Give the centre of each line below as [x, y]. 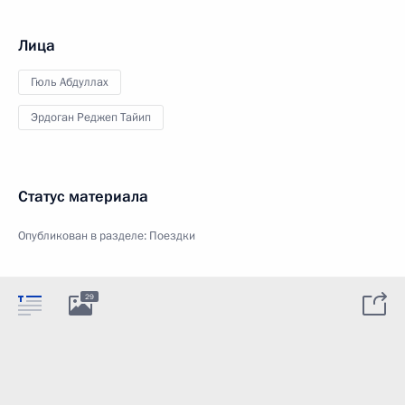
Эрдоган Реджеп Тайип [91, 118]
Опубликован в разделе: [84, 236]
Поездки [172, 236]
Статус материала [83, 197]
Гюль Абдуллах [70, 82]
